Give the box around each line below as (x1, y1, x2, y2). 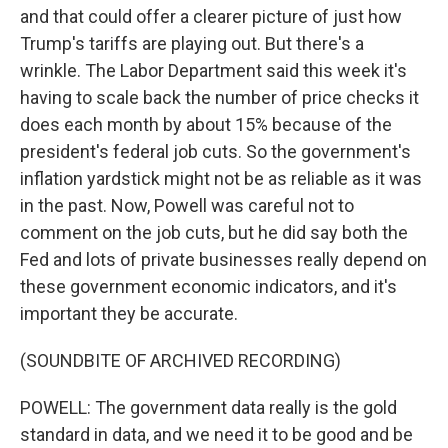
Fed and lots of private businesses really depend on (20, 249, 427, 270)
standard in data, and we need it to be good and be (20, 424, 413, 445)
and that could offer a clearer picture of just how (20, 6, 402, 27)
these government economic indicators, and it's (20, 276, 397, 297)
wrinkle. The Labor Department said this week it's (20, 60, 407, 81)
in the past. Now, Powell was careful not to (20, 195, 354, 216)
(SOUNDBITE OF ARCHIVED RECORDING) (20, 350, 341, 371)
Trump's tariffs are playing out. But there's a (20, 33, 364, 54)
